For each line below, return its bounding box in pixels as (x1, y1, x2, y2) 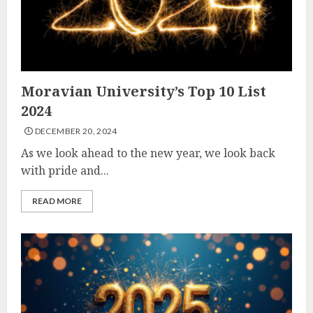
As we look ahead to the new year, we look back (21, 145, 275, 161)
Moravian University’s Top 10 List (21, 82, 266, 101)
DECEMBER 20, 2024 (33, 126, 117, 136)
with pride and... (21, 163, 109, 178)
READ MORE (32, 196, 82, 206)
